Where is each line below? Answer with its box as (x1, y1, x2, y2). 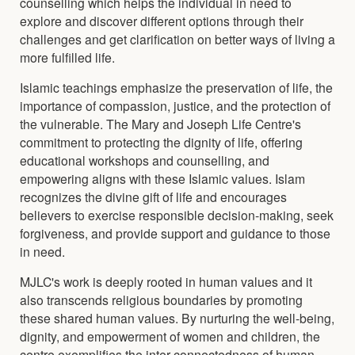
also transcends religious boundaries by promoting (20, 290, 303, 308)
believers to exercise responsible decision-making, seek (20, 205, 334, 223)
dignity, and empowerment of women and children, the (20, 326, 320, 345)
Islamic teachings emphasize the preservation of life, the (20, 78, 333, 96)
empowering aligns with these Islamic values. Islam (20, 169, 305, 187)
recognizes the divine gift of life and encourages (20, 187, 287, 205)
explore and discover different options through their (20, 11, 303, 29)
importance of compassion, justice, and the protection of (20, 96, 330, 114)
